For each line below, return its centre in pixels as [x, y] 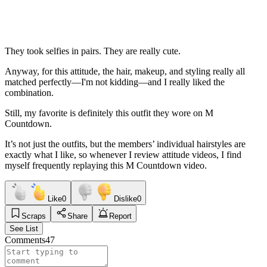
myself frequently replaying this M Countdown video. [106, 165]
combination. [29, 92]
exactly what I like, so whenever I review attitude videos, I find [123, 154]
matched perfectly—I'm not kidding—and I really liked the [115, 82]
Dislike [125, 198]
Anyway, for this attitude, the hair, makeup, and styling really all [125, 71]
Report [120, 216]
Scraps [34, 216]
